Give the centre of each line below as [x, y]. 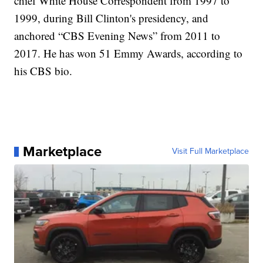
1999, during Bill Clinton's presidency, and [112, 18]
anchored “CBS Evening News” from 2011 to [117, 36]
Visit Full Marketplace [210, 151]
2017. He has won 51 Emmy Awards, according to [129, 53]
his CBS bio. [43, 71]
